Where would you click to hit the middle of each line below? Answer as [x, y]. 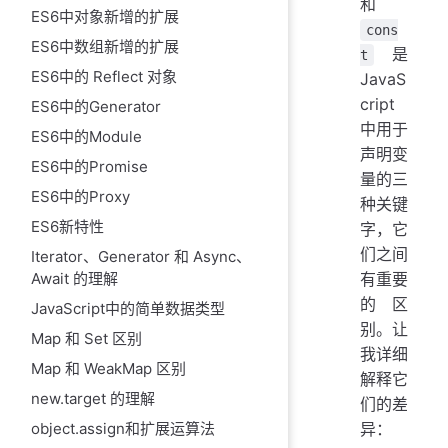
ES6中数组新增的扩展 [104, 47]
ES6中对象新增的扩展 [104, 17]
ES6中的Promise [89, 167]
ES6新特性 [67, 227]
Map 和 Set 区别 [86, 339]
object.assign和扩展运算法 [122, 429]
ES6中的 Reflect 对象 [103, 77]
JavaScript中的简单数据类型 [127, 309]
